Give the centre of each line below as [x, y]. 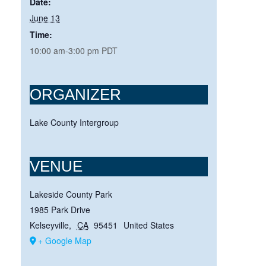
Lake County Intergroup [75, 123]
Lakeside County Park [71, 194]
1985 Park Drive [60, 210]
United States [148, 225]
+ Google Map [65, 241]
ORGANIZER [76, 95]
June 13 [45, 18]
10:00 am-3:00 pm [66, 51]
